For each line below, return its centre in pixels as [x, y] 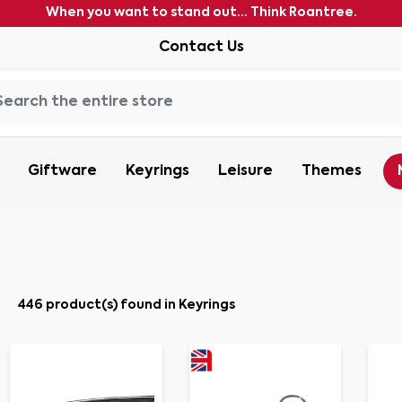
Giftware [62, 171]
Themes [332, 171]
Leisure [245, 171]
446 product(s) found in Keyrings [127, 305]
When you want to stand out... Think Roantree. [201, 13]
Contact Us [201, 48]
